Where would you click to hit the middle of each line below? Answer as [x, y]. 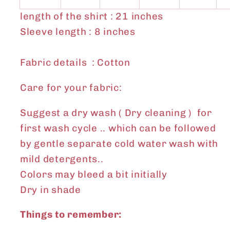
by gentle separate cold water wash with [119, 143]
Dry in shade [50, 189]
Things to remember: [71, 215]
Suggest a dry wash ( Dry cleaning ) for [116, 112]
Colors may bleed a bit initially [93, 174]
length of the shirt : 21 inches [91, 16]
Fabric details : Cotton [76, 63]
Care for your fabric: [71, 87]
